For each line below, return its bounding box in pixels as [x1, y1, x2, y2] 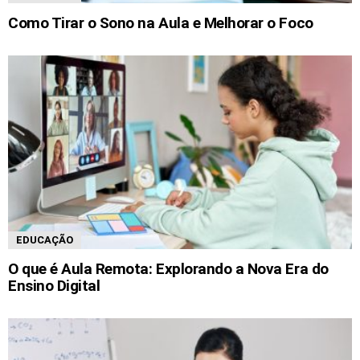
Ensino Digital [8, 276, 100, 296]
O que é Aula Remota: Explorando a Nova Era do [8, 260, 329, 279]
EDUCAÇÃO [16, 233, 73, 246]
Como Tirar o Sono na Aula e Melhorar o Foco [8, 13, 313, 32]
